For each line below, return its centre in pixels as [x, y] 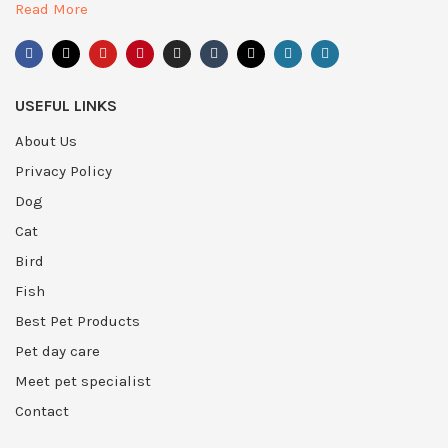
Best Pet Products [77, 320]
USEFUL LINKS [66, 105]
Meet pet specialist [83, 380]
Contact [42, 410]
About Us [46, 140]
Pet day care [57, 350]
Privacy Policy [63, 170]
